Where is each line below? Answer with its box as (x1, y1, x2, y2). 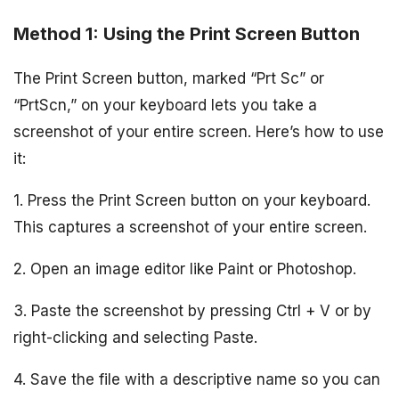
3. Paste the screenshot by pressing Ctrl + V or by (13, 301, 371, 320)
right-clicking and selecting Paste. (13, 328, 257, 346)
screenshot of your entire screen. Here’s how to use (13, 122, 384, 141)
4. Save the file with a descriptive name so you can (13, 370, 380, 388)
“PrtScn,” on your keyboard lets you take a (13, 95, 317, 114)
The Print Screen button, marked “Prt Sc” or (13, 69, 324, 87)
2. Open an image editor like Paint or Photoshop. (13, 259, 356, 278)
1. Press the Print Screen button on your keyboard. (13, 191, 370, 209)
